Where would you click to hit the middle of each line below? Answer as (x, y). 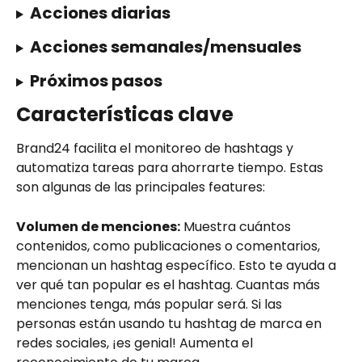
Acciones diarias (100, 13)
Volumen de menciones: (98, 226)
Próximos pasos (96, 81)
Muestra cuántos (237, 226)
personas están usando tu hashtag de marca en (170, 323)
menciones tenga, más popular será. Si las (151, 304)
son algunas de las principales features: (141, 187)
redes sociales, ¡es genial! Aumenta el (136, 343)
